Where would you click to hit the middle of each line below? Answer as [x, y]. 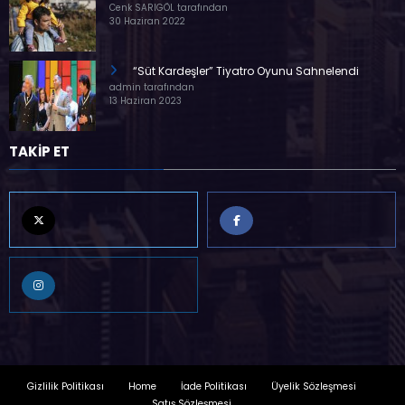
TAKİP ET [39, 151]
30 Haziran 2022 [147, 21]
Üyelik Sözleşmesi [314, 386]
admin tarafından [152, 87]
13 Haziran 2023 [146, 100]
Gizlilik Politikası [66, 386]
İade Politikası [214, 386]
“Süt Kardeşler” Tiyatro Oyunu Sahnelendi [245, 71]
